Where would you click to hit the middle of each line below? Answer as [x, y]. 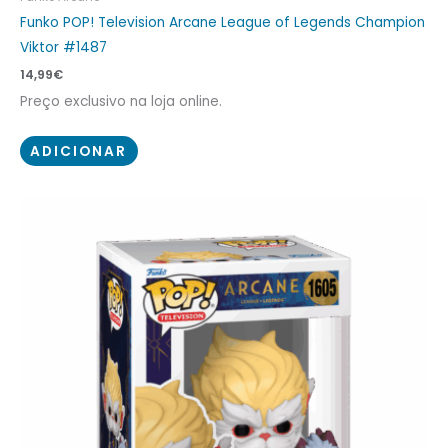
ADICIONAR [79, 151]
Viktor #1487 [63, 48]
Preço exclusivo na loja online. [121, 102]
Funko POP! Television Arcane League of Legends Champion [222, 23]
